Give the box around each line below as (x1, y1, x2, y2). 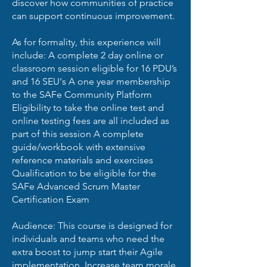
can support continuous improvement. (12, 10, 175, 21)
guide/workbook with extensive (12, 141, 145, 153)
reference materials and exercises (12, 154, 153, 166)
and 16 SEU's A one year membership (12, 76, 170, 87)
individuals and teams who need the (12, 233, 164, 244)
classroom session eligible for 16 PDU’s (12, 63, 177, 74)
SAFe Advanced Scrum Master (12, 181, 140, 192)
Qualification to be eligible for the (12, 167, 156, 179)
